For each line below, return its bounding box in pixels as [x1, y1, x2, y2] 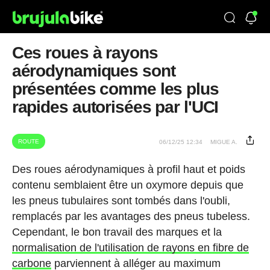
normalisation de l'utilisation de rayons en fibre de [11, 242, 249, 254]
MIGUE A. [210, 139, 238, 145]
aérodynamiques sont [11, 61, 175, 80]
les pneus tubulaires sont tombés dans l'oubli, [11, 195, 230, 207]
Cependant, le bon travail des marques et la [11, 226, 222, 238]
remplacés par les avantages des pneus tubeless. [11, 210, 250, 222]
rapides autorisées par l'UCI [11, 98, 219, 116]
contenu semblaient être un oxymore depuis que [11, 179, 243, 191]
